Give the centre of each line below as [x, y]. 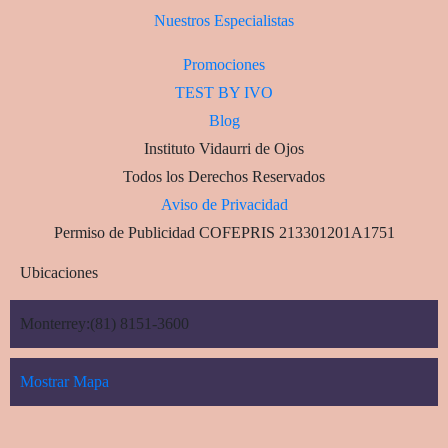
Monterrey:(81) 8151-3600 [104, 324]
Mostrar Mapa [64, 382]
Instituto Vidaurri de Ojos [224, 149]
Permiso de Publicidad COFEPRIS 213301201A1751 [224, 233]
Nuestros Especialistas [224, 21]
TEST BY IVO [224, 93]
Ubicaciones [59, 273]
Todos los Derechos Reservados [224, 177]
